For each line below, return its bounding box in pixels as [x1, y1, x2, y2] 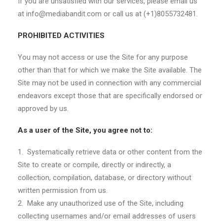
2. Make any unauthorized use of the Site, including [18, 199, 184, 208]
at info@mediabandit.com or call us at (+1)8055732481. [18, 9, 198, 18]
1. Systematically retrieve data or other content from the [18, 147, 202, 156]
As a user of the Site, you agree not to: [18, 126, 152, 135]
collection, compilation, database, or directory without [18, 173, 191, 182]
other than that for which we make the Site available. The [18, 66, 202, 74]
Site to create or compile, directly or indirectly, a [18, 160, 171, 169]
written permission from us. [18, 186, 108, 195]
